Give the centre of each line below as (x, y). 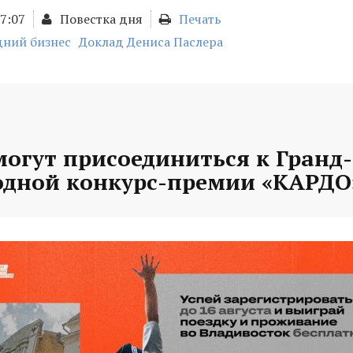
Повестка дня (101, 19)
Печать (200, 19)
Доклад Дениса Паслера (151, 42)
